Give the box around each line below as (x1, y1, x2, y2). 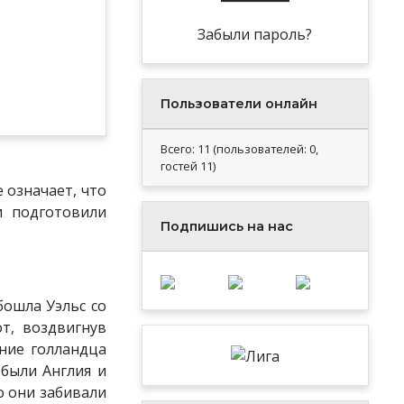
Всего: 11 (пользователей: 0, (160, 141, 318, 157)
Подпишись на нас (160, 218, 293, 234)
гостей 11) (160, 158, 216, 174)
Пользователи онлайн (160, 96, 317, 112)
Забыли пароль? (197, 24, 313, 44)
